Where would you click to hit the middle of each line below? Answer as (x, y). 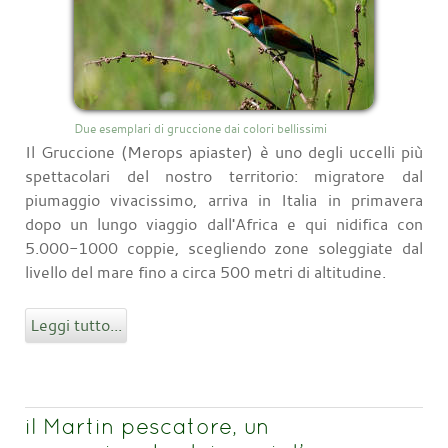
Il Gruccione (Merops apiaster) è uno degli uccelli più (224, 151)
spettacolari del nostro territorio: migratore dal (224, 175)
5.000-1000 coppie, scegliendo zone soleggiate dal (224, 247)
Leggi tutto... (76, 324)
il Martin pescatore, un (147, 425)
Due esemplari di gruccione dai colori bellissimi (200, 127)
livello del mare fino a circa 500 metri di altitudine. (205, 271)
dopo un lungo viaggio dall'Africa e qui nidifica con (224, 223)
